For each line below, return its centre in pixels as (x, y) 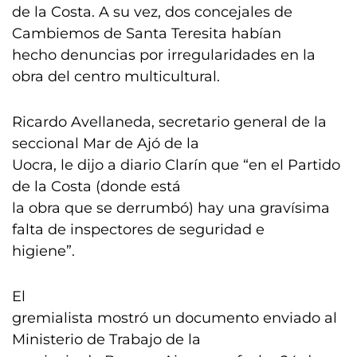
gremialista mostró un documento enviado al (175, 318)
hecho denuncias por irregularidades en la (164, 55)
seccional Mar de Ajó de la (106, 143)
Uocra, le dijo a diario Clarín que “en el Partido (176, 165)
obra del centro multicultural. (116, 76)
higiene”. (43, 251)
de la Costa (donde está (96, 186)
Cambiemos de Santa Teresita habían (147, 33)
